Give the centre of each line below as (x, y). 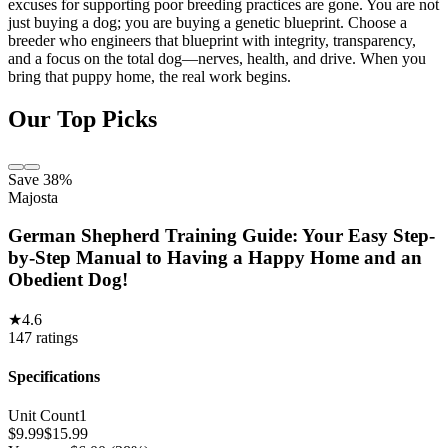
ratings (57, 337)
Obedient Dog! (68, 280)
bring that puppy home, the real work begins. (149, 76)
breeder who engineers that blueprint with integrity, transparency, (212, 40)
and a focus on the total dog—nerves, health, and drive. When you (217, 58)
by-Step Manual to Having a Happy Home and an (215, 258)
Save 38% (40, 179)
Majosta (33, 197)
